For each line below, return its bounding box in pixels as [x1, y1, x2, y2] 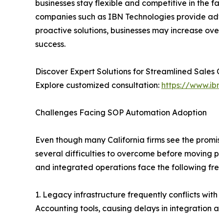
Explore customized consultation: [35, 80, 161, 90]
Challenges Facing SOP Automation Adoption [35, 108, 207, 118]
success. [35, 39, 66, 49]
